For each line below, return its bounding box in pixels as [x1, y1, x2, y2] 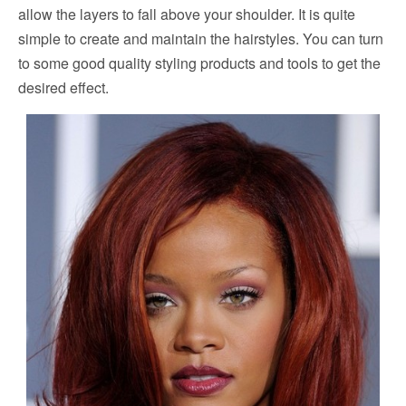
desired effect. [18, 77, 109, 99]
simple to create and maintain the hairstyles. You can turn [18, 28, 383, 50]
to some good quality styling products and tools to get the [18, 53, 381, 74]
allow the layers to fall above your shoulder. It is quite [18, 4, 355, 25]
